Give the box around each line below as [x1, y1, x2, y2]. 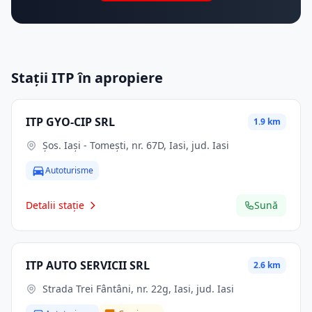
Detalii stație [26, 198, 84, 212]
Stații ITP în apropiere [11, 68, 163, 87]
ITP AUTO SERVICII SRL [26, 258, 150, 273]
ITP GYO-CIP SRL [26, 114, 115, 130]
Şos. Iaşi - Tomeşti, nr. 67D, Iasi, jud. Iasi [42, 139, 229, 152]
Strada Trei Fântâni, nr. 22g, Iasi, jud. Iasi [42, 282, 234, 295]
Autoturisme [45, 164, 93, 176]
